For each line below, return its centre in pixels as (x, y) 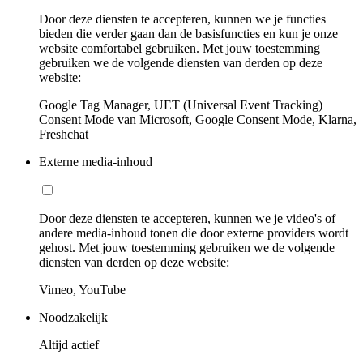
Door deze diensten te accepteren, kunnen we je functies (182, 19)
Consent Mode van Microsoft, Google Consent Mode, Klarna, (198, 119)
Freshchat (64, 134)
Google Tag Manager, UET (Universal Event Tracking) (181, 105)
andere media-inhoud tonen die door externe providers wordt (194, 233)
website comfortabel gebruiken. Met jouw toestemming (179, 48)
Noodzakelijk (73, 317)
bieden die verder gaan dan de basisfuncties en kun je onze (188, 33)
